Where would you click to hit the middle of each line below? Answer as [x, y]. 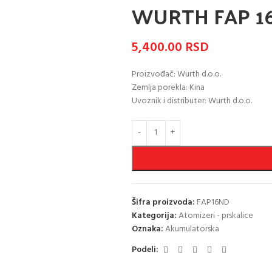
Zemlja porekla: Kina [168, 87]
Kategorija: [154, 216]
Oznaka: [147, 229]
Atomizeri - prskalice [216, 216]
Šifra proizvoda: [164, 202]
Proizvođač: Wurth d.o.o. [176, 74]
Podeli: [145, 250]
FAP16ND [213, 202]
